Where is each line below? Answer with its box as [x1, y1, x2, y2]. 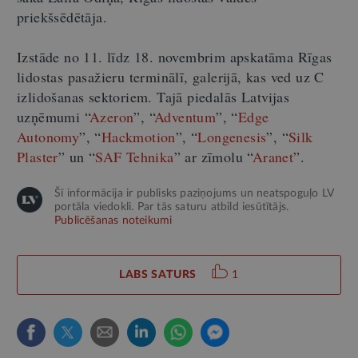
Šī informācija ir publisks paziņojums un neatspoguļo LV [54, 187, 334, 199]
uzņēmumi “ [17, 106, 90, 126]
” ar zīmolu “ [173, 146, 253, 166]
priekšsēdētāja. [17, 6, 108, 26]
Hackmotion [101, 126, 176, 146]
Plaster [17, 146, 58, 166]
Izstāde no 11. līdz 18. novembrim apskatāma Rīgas [17, 46, 332, 66]
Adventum [154, 106, 217, 126]
